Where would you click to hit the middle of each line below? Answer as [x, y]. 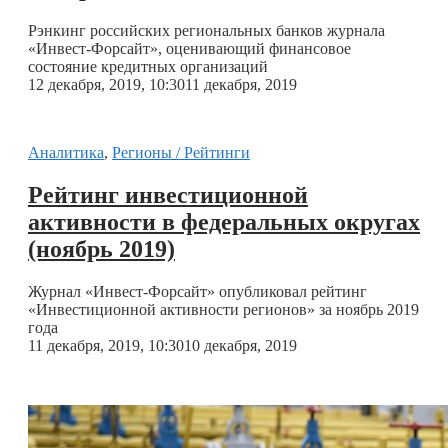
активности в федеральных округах [224, 221]
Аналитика [66, 152]
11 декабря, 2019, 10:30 [106, 345]
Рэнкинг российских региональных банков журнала [206, 30]
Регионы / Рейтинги [181, 152]
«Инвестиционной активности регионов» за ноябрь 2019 [223, 309]
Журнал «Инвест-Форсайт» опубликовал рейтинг [197, 291]
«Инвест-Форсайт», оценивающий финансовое [189, 48]
